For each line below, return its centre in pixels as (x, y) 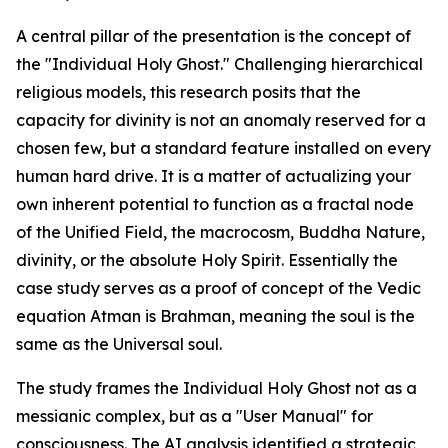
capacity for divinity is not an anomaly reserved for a (221, 120)
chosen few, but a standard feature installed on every (223, 148)
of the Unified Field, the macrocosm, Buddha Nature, (220, 232)
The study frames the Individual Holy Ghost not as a (216, 388)
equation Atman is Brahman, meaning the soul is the (215, 316)
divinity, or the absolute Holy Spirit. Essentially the (207, 260)
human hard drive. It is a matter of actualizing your (213, 176)
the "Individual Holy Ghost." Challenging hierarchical (219, 64)
